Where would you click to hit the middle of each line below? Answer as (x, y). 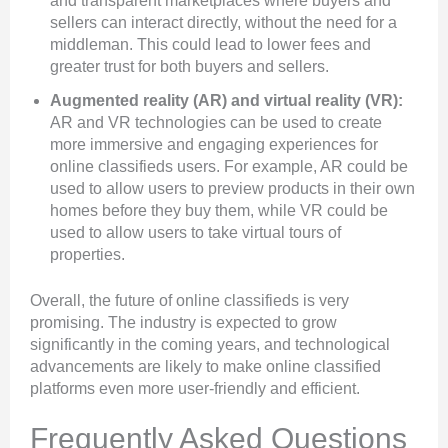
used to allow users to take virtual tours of (195, 233)
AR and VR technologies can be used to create (216, 123)
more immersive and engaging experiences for (214, 145)
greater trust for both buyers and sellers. (189, 67)
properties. (87, 255)
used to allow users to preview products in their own (232, 189)
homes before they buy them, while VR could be (219, 211)
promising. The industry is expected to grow (183, 323)
